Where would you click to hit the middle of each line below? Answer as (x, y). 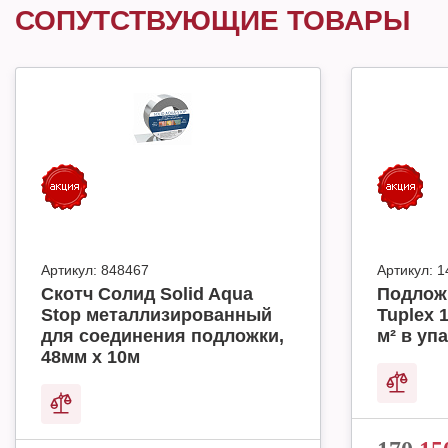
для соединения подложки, (162, 336)
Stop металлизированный (156, 315)
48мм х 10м (90, 357)
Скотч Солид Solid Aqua (147, 294)
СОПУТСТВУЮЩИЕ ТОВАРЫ (212, 20)
